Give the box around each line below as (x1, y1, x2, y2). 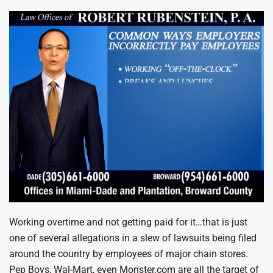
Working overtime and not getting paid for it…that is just (9, 216, 247, 228)
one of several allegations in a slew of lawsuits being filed (9, 232, 257, 244)
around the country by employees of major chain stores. (9, 247, 248, 260)
